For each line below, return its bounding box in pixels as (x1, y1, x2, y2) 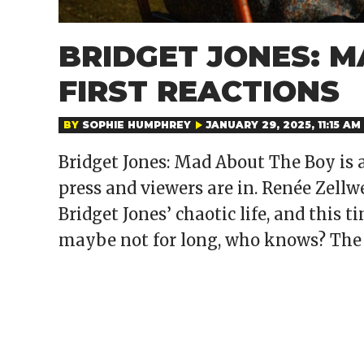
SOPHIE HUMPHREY (82, 119, 191, 131)
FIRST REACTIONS (58, 73, 340, 109)
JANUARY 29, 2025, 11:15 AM (206, 119, 361, 131)
